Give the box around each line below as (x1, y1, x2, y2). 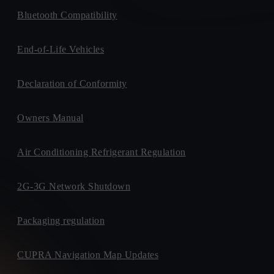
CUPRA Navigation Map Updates (17, 250, 158, 260)
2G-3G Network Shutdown (17, 181, 130, 191)
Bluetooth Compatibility (17, 10, 117, 20)
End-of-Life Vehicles (17, 44, 104, 54)
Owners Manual (17, 113, 84, 123)
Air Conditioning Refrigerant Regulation (17, 147, 186, 157)
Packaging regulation (17, 215, 105, 226)
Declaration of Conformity (17, 78, 127, 89)
